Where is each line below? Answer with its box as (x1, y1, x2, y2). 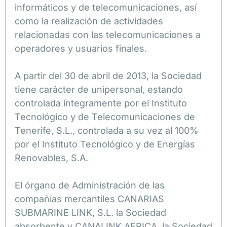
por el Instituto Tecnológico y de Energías (15, 138, 195, 149)
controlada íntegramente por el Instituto (15, 97, 187, 108)
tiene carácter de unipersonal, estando (15, 84, 183, 95)
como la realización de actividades (15, 15, 163, 26)
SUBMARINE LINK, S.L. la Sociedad (15, 207, 166, 218)
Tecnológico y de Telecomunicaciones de (15, 111, 195, 122)
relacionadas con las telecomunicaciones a (15, 29, 201, 40)
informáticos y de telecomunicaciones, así (15, 2, 197, 13)
